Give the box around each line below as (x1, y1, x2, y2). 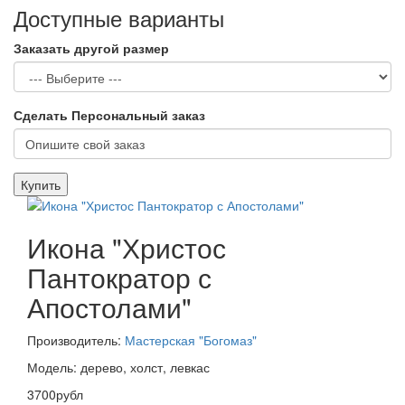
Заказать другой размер (14, 38, 169, 57)
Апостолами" (27, 287, 192, 326)
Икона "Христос (27, 227, 226, 267)
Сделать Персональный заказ (14, 105, 205, 124)
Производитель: (27, 330, 125, 349)
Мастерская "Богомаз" (125, 330, 257, 349)
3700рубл (27, 384, 83, 403)
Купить (21, 174, 61, 193)
